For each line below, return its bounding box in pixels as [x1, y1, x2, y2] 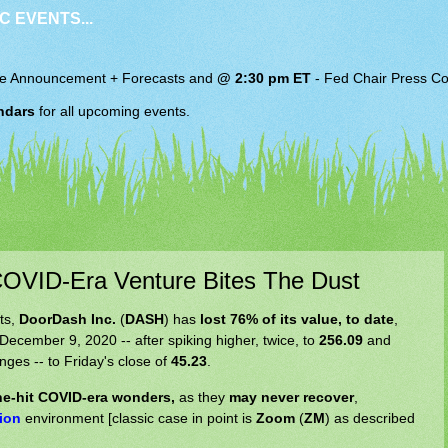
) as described [325, 409, 415, 426]
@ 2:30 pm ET [217, 71, 311, 87]
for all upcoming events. [35, 103, 190, 119]
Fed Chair [324, 71, 387, 87]
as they [179, 388, 229, 405]
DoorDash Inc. [19, 311, 116, 328]
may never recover [229, 388, 354, 405]
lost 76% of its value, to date [200, 311, 394, 328]
